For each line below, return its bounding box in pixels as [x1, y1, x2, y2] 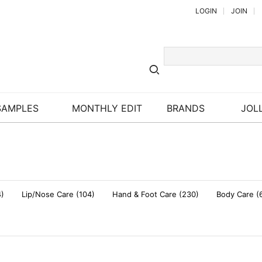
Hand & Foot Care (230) [112, 189, 199, 199]
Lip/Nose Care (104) [22, 189, 95, 199]
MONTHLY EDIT [71, 102, 142, 114]
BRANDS [167, 102, 205, 114]
